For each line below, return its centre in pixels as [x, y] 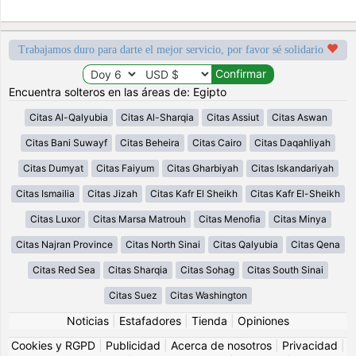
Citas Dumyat [53, 168]
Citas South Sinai [285, 269]
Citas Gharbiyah [202, 168]
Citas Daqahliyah [292, 142]
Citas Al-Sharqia [157, 117]
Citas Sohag [207, 269]
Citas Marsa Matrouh [139, 219]
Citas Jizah [112, 193]
